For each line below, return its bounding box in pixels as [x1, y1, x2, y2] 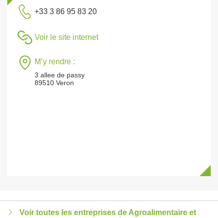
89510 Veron [35, 79, 74, 87]
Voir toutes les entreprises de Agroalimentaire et [19, 208, 196, 217]
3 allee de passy [35, 71, 85, 79]
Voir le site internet [35, 33, 98, 41]
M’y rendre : [35, 57, 75, 66]
